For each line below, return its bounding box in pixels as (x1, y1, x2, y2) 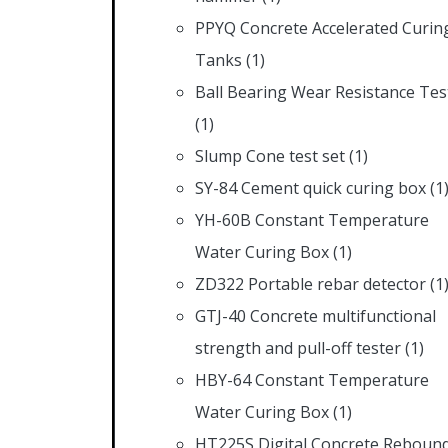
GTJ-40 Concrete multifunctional (195, 304, 436, 327)
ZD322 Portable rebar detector (195, 272, 426, 295)
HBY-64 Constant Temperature (195, 368, 429, 391)
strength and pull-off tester (195, 336, 401, 359)
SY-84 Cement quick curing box (195, 176, 426, 199)
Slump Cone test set (195, 144, 345, 167)
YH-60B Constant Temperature (195, 208, 429, 231)
